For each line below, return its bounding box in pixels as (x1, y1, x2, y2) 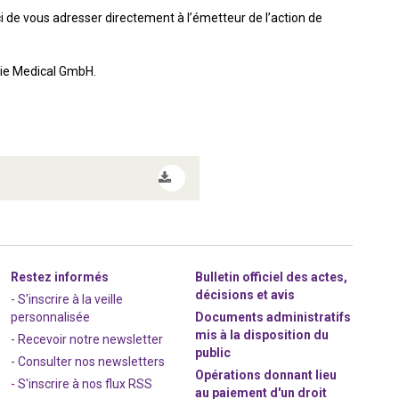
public (195, 346, 232, 360)
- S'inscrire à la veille (11, 292, 124, 306)
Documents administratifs (195, 310, 352, 324)
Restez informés (11, 270, 110, 284)
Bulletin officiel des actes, (195, 270, 348, 284)
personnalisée (11, 310, 91, 324)
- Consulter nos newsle (11, 354, 139, 369)
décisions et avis (195, 288, 296, 302)
